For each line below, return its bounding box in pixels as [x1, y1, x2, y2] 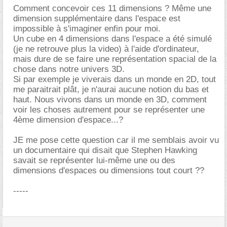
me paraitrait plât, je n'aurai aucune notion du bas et [13, 85, 209, 94]
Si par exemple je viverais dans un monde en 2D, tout [13, 74, 216, 84]
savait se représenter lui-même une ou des [13, 156, 175, 165]
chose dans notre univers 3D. [13, 64, 125, 74]
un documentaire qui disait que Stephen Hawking [13, 145, 197, 155]
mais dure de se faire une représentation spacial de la [13, 54, 216, 64]
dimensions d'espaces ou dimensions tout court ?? [13, 166, 204, 175]
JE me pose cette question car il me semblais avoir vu [13, 135, 219, 145]
